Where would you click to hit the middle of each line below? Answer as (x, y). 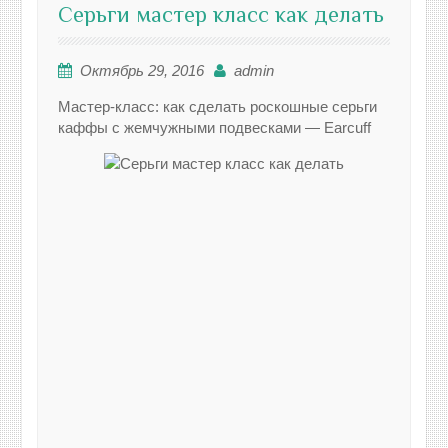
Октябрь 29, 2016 (142, 71)
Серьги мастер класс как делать (221, 15)
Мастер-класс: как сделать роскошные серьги (218, 107)
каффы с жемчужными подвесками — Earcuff (215, 128)
